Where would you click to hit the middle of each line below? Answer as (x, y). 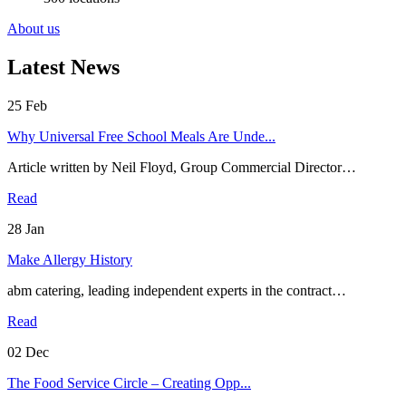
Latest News (63, 68)
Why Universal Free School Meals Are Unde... (141, 137)
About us (34, 29)
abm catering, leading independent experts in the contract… (177, 291)
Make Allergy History (70, 260)
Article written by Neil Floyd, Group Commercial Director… (182, 168)
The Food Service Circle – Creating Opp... (129, 383)
